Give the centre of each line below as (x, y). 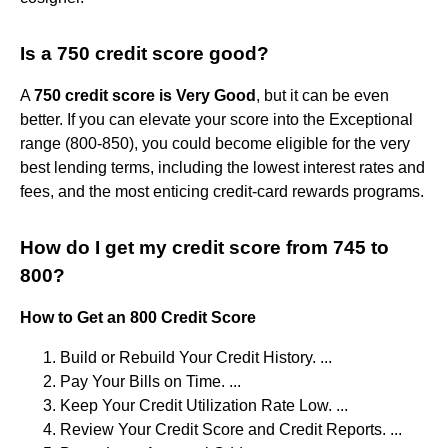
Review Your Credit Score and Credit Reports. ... (231, 430)
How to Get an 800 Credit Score (138, 318)
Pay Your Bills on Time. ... (150, 382)
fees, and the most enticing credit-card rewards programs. (222, 192)
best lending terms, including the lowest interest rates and (222, 168)
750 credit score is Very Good (145, 96)
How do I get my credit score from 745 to (204, 248)
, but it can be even (322, 96)
